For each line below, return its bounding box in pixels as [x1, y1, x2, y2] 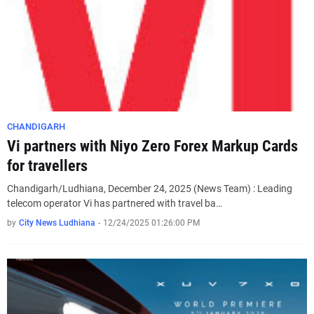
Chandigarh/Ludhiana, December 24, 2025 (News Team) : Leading [7, 183, 292, 194]
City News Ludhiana [19, 218, 95, 228]
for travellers [7, 157, 88, 175]
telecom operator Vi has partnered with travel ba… [7, 198, 222, 209]
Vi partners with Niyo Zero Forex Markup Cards [7, 137, 298, 155]
